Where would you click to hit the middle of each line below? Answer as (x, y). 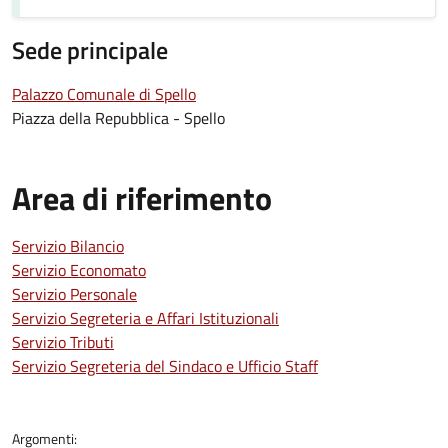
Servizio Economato (79, 270)
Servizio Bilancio (68, 246)
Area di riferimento (142, 198)
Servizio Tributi (63, 342)
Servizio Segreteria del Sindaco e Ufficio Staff (165, 366)
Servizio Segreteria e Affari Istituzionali (145, 318)
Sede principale (90, 50)
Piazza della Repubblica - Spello (118, 118)
